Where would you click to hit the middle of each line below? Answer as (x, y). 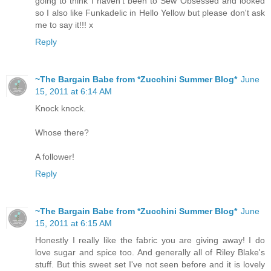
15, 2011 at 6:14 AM (73, 91)
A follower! (55, 156)
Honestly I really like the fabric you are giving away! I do (150, 240)
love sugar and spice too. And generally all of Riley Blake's (150, 252)
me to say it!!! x (64, 24)
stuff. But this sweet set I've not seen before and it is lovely (150, 264)
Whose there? (62, 132)
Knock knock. (60, 108)
